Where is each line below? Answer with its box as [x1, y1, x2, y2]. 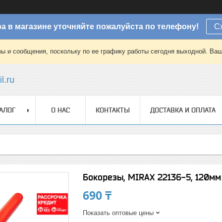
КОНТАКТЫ [96, 106, 130, 114]
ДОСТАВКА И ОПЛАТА [150, 106, 216, 114]
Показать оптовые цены [83, 209, 154, 217]
